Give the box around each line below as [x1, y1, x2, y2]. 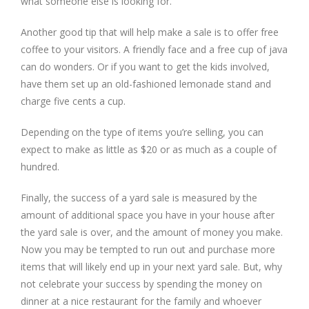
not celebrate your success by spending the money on [21, 277, 262, 290]
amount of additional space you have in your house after [21, 208, 275, 221]
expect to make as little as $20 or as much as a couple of [21, 142, 277, 156]
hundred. [21, 159, 59, 173]
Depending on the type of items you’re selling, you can [21, 125, 263, 139]
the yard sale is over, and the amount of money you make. [21, 225, 283, 239]
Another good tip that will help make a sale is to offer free [21, 25, 279, 39]
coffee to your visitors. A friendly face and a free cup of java [21, 42, 288, 56]
